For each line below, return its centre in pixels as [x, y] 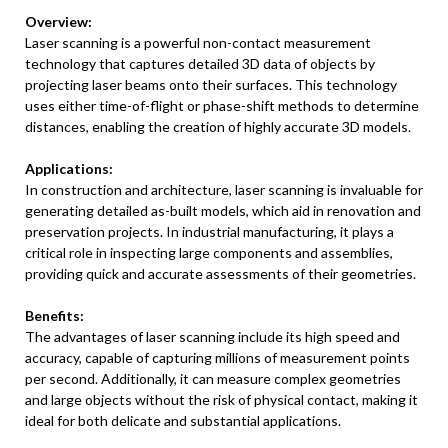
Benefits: [54, 315]
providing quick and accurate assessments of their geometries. [220, 273]
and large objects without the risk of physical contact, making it [221, 399]
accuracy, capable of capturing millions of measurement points [217, 357]
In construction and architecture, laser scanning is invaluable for [224, 189]
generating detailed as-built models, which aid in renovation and [223, 210]
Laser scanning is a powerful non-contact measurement [198, 42]
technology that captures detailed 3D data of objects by [200, 63]
